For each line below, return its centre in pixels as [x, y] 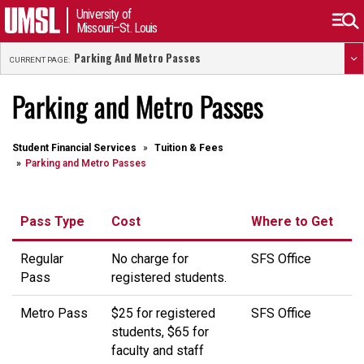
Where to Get [292, 221]
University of [104, 14]
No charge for [150, 259]
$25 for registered [163, 313]
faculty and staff [158, 351]
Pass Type [52, 221]
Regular [42, 259]
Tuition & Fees [189, 148]
